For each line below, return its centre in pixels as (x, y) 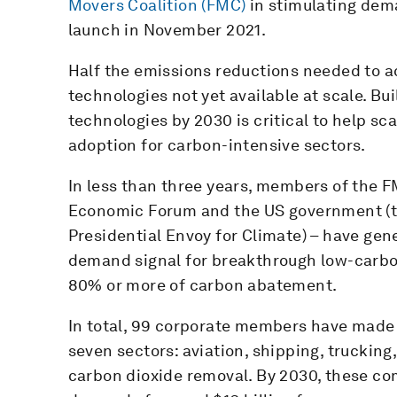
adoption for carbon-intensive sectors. (217, 145)
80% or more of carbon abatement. (202, 285)
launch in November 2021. (167, 30)
